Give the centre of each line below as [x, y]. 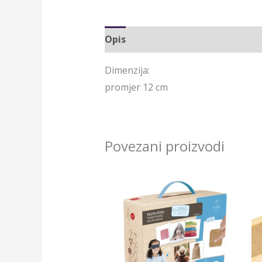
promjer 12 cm [136, 87]
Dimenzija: [127, 70]
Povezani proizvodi [164, 146]
